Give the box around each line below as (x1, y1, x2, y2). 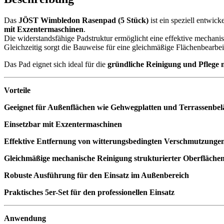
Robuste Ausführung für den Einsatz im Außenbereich (4, 170, 189, 179)
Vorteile (4, 85, 30, 94)
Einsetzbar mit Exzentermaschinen (4, 119, 122, 128)
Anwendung (4, 213, 46, 222)
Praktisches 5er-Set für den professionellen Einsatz (4, 187, 174, 196)
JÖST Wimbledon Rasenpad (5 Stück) (18, 15, 148, 24)
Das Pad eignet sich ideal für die (4, 59, 107, 68)
